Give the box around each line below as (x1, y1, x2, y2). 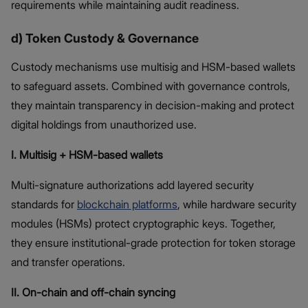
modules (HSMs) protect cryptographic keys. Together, (11, 217, 276, 231)
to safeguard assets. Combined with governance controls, (11, 79, 290, 93)
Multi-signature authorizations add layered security (11, 178, 254, 192)
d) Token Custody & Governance (11, 31, 199, 46)
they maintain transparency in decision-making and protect (11, 98, 294, 113)
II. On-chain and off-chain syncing (11, 285, 175, 300)
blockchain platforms (77, 197, 177, 212)
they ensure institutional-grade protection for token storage (11, 236, 296, 250)
